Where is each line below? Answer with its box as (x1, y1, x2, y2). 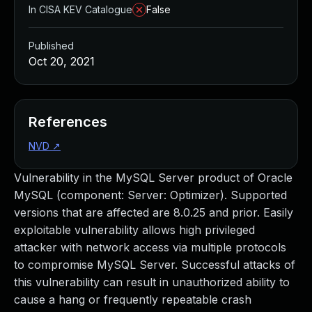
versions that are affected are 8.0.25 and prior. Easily (14, 205, 293, 219)
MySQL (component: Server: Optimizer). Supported (14, 188, 287, 202)
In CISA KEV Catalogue (29, 3, 132, 15)
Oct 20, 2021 (29, 54, 95, 68)
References (29, 114, 107, 130)
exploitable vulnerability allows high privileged (14, 223, 255, 237)
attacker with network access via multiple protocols (14, 240, 286, 254)
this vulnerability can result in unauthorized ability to (14, 275, 290, 289)
